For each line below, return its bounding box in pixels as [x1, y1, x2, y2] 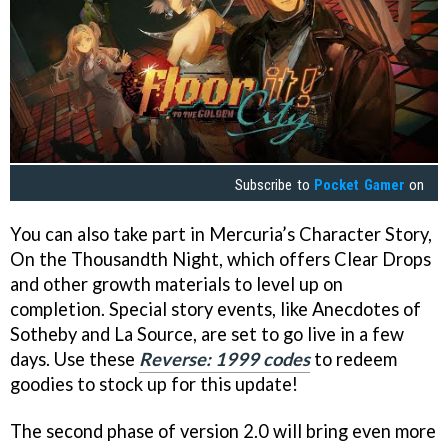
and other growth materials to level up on [10, 273, 343, 296]
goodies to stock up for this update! [10, 373, 298, 396]
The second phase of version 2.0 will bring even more [10, 420, 436, 443]
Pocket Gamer [314, 175, 405, 194]
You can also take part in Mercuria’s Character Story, [10, 223, 432, 246]
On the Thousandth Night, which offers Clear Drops [10, 248, 431, 271]
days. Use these [10, 348, 139, 371]
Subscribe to [235, 175, 315, 194]
